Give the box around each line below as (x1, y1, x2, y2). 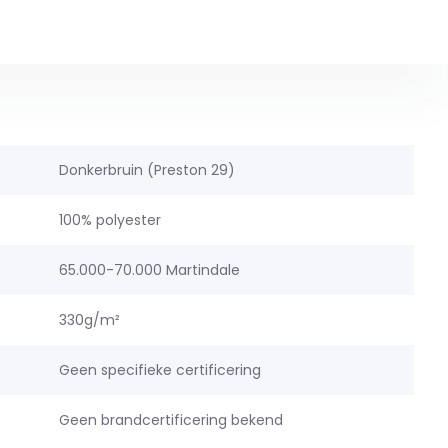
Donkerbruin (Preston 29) (58, 160, 235, 180)
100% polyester (58, 210, 161, 230)
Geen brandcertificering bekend (58, 410, 283, 430)
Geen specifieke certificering (58, 360, 261, 380)
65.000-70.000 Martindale (58, 260, 240, 280)
